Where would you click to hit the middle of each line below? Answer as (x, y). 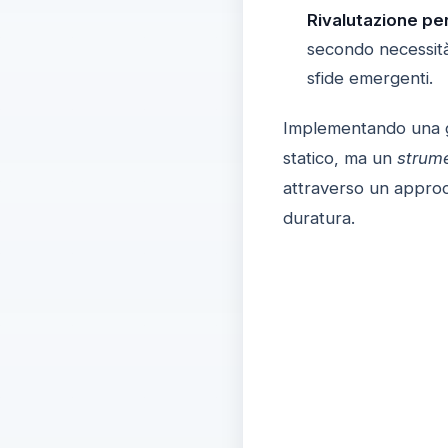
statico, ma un (339, 158)
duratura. (318, 218)
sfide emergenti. (369, 78)
